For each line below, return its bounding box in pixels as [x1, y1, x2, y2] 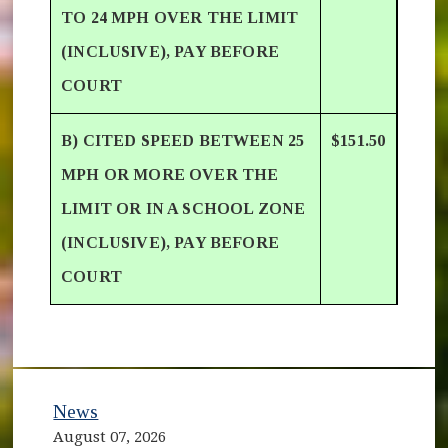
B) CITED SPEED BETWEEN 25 [61, 131, 305, 149]
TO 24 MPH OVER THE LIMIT [61, 8, 298, 26]
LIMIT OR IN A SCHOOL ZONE [61, 199, 306, 217]
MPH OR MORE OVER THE [61, 165, 279, 183]
